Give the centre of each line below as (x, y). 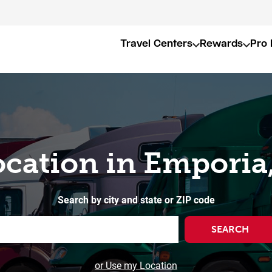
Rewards (221, 43)
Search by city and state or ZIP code (136, 199)
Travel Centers (156, 43)
